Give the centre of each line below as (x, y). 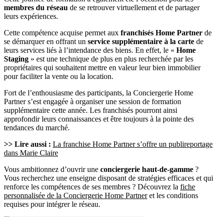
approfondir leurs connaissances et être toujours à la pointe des (99, 119)
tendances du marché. (37, 128)
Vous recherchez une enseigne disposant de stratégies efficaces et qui (108, 178)
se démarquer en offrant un (46, 42)
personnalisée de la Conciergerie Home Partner (76, 196)
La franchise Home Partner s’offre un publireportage (133, 144)
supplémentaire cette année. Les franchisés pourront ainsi (91, 110)
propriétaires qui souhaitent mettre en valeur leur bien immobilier (102, 68)
